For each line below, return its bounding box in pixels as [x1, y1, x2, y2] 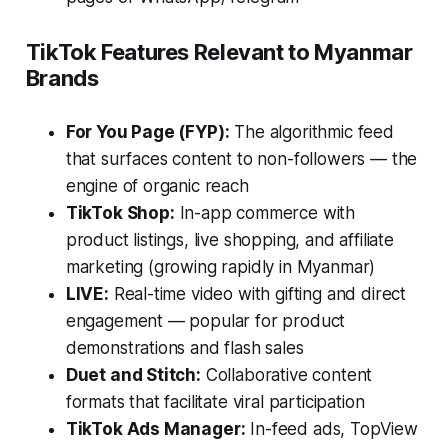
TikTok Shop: [65, 202, 175, 223]
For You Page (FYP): [65, 121, 230, 142]
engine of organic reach [65, 175, 249, 196]
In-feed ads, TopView [245, 418, 418, 439]
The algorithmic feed [229, 121, 394, 142]
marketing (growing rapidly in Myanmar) [65, 256, 376, 277]
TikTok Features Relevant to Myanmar [25, 38, 413, 65]
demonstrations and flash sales [65, 337, 304, 358]
